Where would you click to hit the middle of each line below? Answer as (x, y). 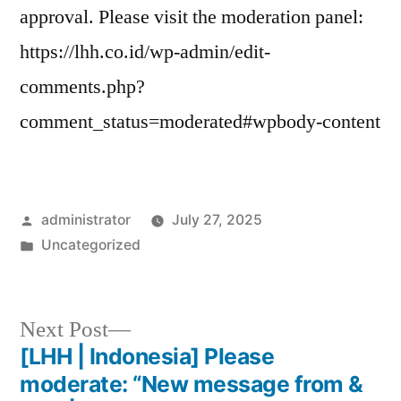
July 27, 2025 (217, 220)
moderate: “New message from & (192, 384)
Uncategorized (90, 245)
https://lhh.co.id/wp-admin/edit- (145, 52)
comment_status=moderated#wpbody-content (200, 122)
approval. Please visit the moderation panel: (192, 17)
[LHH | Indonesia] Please (147, 356)
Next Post (64, 330)
